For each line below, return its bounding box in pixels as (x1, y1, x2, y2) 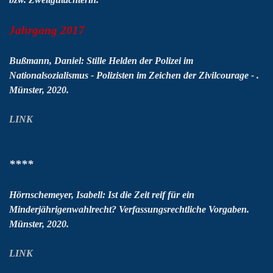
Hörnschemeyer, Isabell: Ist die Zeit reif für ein (9, 190, 194, 200)
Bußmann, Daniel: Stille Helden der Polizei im (9, 55, 193, 66)
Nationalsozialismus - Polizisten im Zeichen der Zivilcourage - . (9, 70, 259, 80)
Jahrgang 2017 (9, 24, 85, 37)
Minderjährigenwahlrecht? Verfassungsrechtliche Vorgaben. (9, 204, 249, 214)
